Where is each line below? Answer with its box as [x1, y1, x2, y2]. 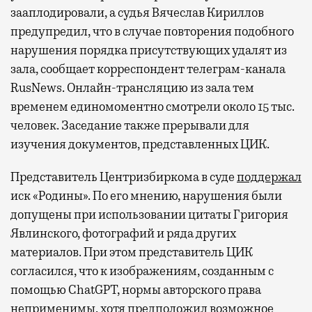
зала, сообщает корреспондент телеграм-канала [10, 61, 286, 77]
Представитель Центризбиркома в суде [10, 169, 237, 185]
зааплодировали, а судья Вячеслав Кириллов [10, 5, 264, 21]
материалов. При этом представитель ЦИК [10, 244, 253, 260]
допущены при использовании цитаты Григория [10, 207, 288, 223]
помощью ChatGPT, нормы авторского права [10, 282, 261, 298]
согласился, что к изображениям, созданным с [10, 263, 274, 279]
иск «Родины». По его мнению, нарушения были [10, 188, 282, 204]
